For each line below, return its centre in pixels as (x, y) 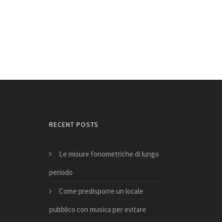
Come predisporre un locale (101, 191)
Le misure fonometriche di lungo (109, 154)
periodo (61, 172)
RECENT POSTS (74, 124)
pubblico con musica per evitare (97, 209)
